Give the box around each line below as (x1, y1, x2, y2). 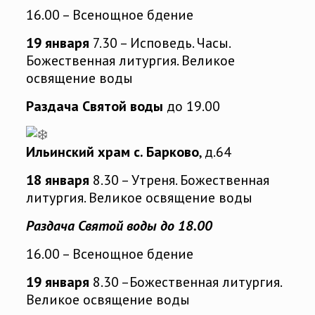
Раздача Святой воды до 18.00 (25, 217, 212, 236)
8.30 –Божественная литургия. (89, 273, 281, 292)
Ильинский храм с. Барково (25, 143, 199, 162)
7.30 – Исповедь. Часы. (89, 34, 230, 53)
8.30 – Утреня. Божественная (89, 171, 269, 190)
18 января (25, 171, 89, 190)
